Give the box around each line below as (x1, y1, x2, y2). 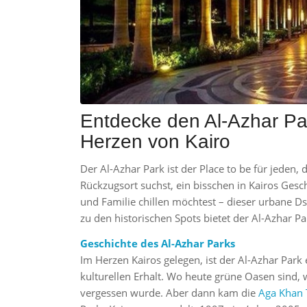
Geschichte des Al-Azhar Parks (80, 236, 236, 251)
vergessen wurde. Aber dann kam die (80, 286, 259, 300)
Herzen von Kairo (80, 130, 231, 152)
